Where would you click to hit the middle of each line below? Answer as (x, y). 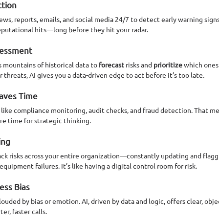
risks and (139, 64)
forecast (111, 64)
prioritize (168, 64)
